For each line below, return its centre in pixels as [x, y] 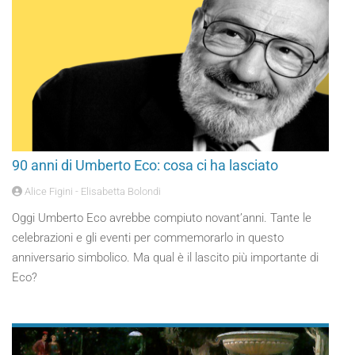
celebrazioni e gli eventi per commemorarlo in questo [148, 238]
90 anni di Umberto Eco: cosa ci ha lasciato [145, 165]
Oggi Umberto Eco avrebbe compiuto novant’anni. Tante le [162, 218]
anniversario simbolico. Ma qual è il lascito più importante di [165, 258]
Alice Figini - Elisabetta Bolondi [92, 191]
